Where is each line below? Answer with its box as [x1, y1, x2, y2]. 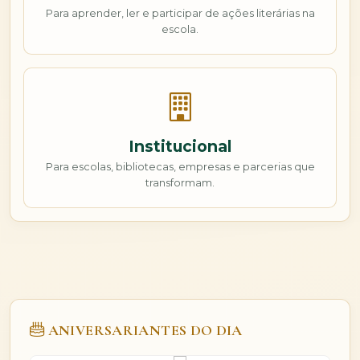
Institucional [129, 136, 231, 156]
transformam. [145, 176, 215, 189]
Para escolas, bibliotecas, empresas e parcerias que [45, 160, 315, 173]
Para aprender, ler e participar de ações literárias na [45, 7, 315, 20]
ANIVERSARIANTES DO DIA [44, 321, 243, 339]
